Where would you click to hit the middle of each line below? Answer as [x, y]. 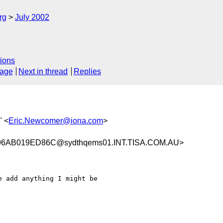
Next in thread [43, 72]
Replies [87, 72]
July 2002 [32, 17]
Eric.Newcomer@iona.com [56, 120]
